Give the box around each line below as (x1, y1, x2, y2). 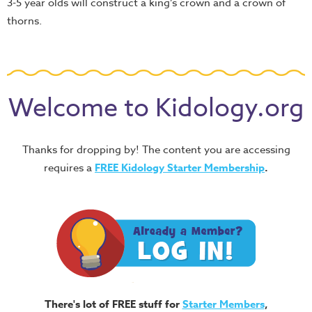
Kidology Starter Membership (121, 160, 265, 175)
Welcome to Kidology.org (8, 90, 304, 127)
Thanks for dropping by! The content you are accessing (22, 142, 290, 157)
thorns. (7, 13, 42, 29)
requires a (44, 160, 95, 175)
